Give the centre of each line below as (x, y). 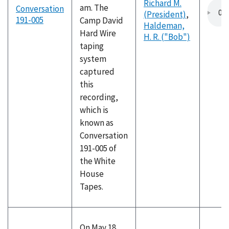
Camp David (101, 20)
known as (97, 123)
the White (98, 161)
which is (94, 110)
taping (92, 46)
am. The (94, 8)
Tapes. (91, 187)
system (93, 59)
